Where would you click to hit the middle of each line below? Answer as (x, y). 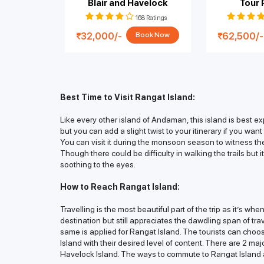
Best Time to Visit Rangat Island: (128, 98)
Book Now (152, 35)
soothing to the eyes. (98, 165)
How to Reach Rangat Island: (120, 187)
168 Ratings (151, 18)
